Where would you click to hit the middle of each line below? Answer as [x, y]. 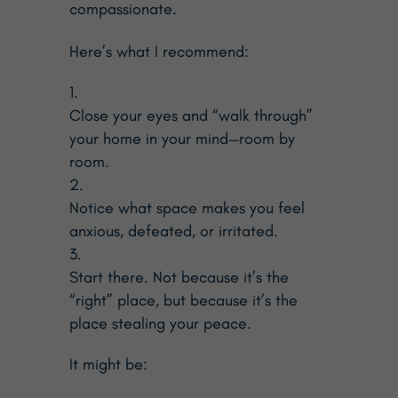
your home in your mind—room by [182, 139]
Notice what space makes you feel [187, 208]
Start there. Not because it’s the [179, 278]
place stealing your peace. [160, 324]
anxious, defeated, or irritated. [173, 231]
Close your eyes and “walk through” [191, 116]
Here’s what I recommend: [159, 52]
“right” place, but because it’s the [183, 301]
